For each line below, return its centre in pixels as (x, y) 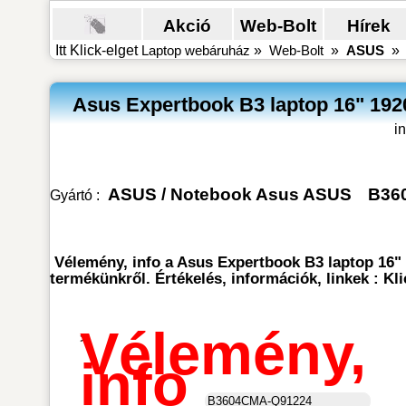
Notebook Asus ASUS (261, 194)
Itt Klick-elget (98, 50)
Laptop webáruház (195, 50)
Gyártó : (76, 195)
